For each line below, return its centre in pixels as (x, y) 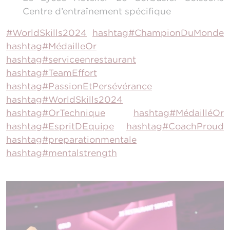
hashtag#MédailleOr (51, 46)
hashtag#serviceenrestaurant (71, 60)
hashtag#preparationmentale (71, 140)
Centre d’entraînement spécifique (97, 11)
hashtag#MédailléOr (179, 113)
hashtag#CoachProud (175, 126)
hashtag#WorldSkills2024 (64, 100)
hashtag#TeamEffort (52, 73)
